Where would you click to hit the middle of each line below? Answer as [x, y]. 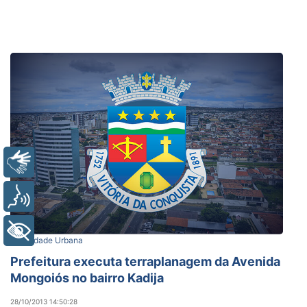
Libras [60, 162]
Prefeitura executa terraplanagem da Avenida [145, 261]
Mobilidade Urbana [47, 240]
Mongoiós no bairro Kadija [87, 278]
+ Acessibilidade [87, 231]
